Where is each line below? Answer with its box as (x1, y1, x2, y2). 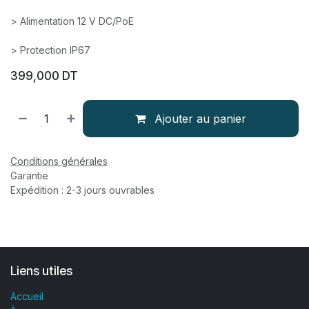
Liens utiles (10, 263, 72, 279)
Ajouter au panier (151, 112, 247, 126)
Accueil (10, 290, 43, 303)
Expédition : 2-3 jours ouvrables (10, 184, 154, 196)
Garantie (10, 170, 51, 181)
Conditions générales (10, 155, 108, 167)
